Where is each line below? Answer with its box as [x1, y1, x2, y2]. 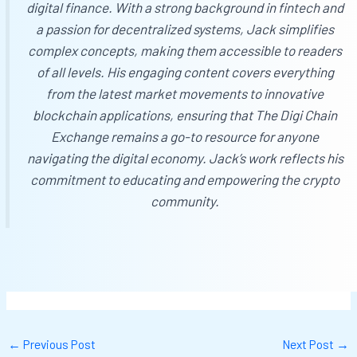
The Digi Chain [255, 107, 337, 124]
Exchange [51, 128, 108, 145]
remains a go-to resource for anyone [108, 128, 319, 145]
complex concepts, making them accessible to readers [28, 42, 342, 59]
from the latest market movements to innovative [46, 85, 324, 102]
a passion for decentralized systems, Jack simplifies [36, 21, 334, 37]
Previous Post [21, 335, 96, 351]
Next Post [281, 335, 336, 351]
